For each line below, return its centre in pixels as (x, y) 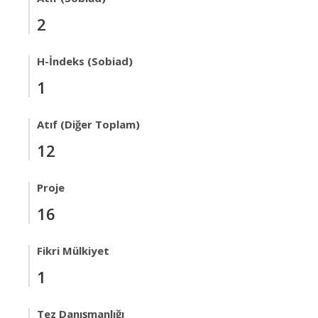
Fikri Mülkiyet (73, 251)
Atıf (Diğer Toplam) (88, 124)
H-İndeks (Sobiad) (85, 61)
